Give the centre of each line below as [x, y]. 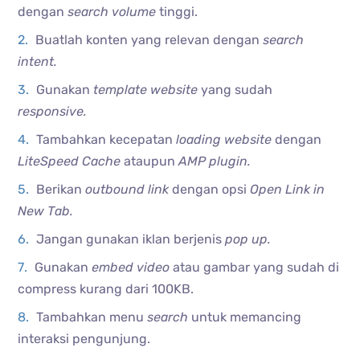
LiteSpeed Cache [71, 161]
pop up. [248, 239]
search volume [114, 11]
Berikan [59, 189]
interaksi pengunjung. [84, 338]
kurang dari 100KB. [137, 288]
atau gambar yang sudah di [256, 267]
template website [147, 89]
